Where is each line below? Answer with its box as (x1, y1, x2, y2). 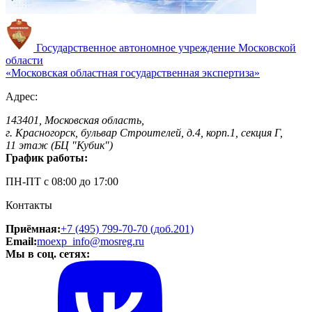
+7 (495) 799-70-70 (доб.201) (61, 223, 194, 235)
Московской (238, 42, 296, 54)
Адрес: (6, 91, 38, 103)
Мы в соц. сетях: (6, 248, 90, 260)
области (6, 54, 43, 67)
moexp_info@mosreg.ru (37, 235, 144, 248)
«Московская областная (6, 67, 118, 79)
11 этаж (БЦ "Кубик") (6, 139, 113, 152)
